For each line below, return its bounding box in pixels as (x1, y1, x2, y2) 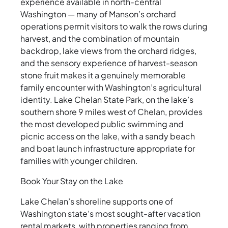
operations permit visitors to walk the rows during (20, 21, 208, 32)
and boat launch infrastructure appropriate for (20, 143, 195, 154)
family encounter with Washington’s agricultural (20, 82, 202, 93)
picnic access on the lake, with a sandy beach (20, 131, 195, 142)
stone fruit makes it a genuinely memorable (20, 70, 186, 81)
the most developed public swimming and (20, 119, 184, 130)
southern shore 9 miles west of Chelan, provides (20, 106, 203, 118)
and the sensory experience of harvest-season (20, 58, 197, 69)
